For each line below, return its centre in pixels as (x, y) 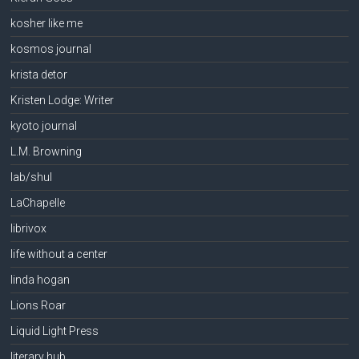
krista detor (39, 74)
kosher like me (47, 23)
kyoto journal (44, 125)
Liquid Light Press (55, 331)
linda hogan (40, 279)
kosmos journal (51, 48)
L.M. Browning (46, 151)
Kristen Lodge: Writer (63, 100)
